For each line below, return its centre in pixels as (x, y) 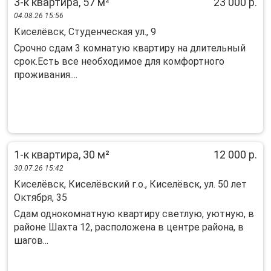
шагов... (31, 240)
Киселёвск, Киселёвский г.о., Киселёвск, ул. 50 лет (130, 184)
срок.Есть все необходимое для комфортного (119, 61)
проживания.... (46, 75)
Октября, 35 (41, 198)
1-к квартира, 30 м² (62, 155)
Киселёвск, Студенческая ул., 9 (85, 32)
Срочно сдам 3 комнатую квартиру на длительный (130, 48)
